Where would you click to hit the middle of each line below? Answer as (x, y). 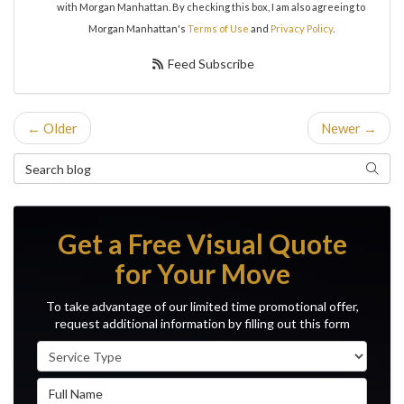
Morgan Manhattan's (138, 28)
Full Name (67, 387)
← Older (52, 128)
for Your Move (202, 273)
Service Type (77, 350)
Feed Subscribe (210, 64)
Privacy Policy (301, 28)
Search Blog (50, 162)
